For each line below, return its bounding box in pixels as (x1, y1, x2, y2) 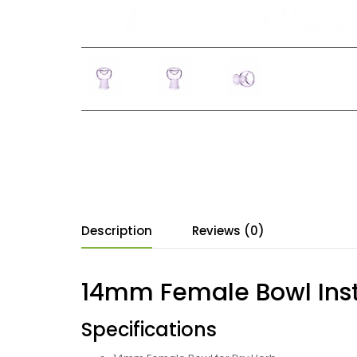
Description (81, 222, 152, 239)
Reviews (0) (192, 222, 265, 239)
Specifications (81, 316, 217, 343)
